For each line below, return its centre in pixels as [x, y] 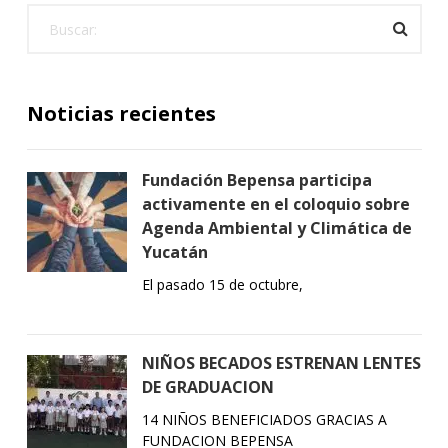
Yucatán [174, 252]
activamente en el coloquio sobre [275, 204]
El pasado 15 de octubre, [222, 284]
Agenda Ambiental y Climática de [276, 228]
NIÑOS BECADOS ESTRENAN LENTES [281, 363]
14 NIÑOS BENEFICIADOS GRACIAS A [264, 419]
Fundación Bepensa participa [256, 180]
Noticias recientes [121, 113]
